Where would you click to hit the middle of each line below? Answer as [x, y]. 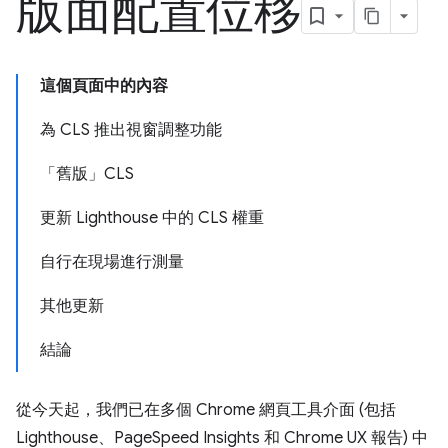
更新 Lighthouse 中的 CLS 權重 [152, 218]
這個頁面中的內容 [104, 86]
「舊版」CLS [87, 174]
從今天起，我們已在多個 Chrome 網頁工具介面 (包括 [206, 410]
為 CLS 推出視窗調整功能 [131, 130]
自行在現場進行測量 [112, 262]
